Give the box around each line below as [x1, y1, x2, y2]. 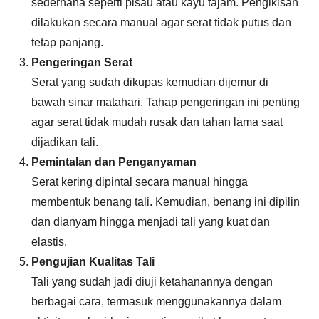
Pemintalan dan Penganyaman [31, 155, 197, 168]
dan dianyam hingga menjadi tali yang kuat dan [31, 215, 270, 228]
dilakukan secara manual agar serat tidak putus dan [31, 16, 291, 28]
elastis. [31, 235, 67, 248]
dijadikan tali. [31, 135, 98, 148]
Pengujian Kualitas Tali [31, 255, 155, 268]
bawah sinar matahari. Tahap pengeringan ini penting [31, 95, 300, 108]
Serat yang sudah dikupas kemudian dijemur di [31, 75, 268, 88]
